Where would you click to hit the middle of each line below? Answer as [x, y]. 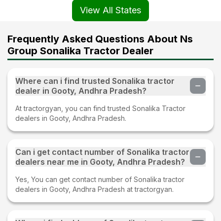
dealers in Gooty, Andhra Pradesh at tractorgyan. [94, 189]
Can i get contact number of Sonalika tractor [102, 152]
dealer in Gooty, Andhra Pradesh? [81, 91]
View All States [110, 10]
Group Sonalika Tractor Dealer [80, 51]
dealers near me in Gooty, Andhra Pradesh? [100, 162]
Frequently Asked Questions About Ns [100, 39]
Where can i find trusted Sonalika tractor [95, 81]
